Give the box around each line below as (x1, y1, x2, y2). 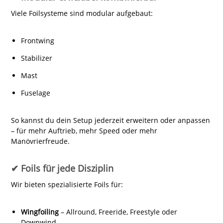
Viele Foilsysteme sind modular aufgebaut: (10, 8, 153, 18)
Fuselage (20, 88, 50, 98)
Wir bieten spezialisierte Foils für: (10, 179, 123, 189)
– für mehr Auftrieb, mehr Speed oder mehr (10, 125, 157, 135)
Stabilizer (20, 53, 52, 63)
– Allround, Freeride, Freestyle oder (58, 207, 177, 217)
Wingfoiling (20, 207, 59, 217)
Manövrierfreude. (10, 136, 70, 146)
